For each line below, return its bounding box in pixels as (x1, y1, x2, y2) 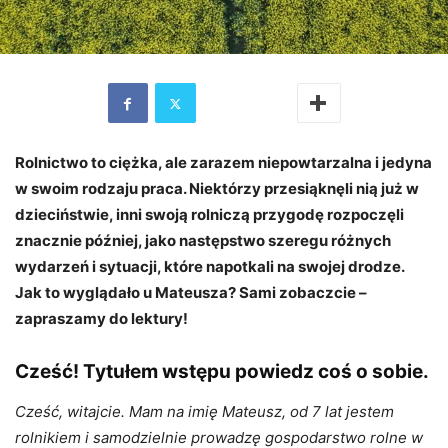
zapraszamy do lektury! (15, 309, 188, 329)
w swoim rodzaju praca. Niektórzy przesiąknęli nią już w (15, 179, 419, 199)
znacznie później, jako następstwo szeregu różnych (15, 231, 391, 251)
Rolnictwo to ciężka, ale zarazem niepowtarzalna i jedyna (15, 153, 432, 173)
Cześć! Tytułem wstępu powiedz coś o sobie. (15, 360, 429, 384)
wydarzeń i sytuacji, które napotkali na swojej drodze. (15, 257, 404, 277)
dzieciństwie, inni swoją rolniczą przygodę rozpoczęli (15, 205, 404, 225)
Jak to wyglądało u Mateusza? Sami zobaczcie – (15, 283, 367, 303)
